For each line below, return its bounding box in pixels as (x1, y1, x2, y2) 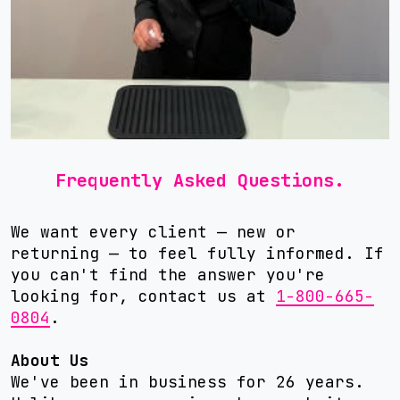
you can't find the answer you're (11, 264, 325, 285)
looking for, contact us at (11, 286, 276, 306)
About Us (11, 350, 89, 371)
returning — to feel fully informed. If (11, 243, 384, 263)
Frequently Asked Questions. (55, 168, 345, 192)
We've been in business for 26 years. (11, 371, 364, 392)
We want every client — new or (11, 221, 296, 242)
